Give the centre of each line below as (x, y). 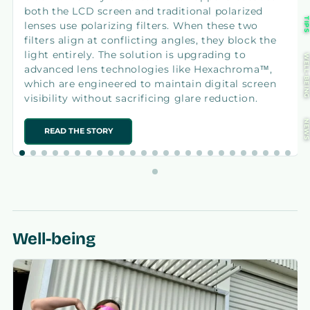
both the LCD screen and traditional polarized (144, 11)
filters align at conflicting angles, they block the (151, 40)
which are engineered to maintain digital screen (151, 83)
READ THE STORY (78, 131)
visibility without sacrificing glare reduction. (141, 98)
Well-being (54, 238)
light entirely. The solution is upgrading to (135, 54)
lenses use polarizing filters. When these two (142, 25)
